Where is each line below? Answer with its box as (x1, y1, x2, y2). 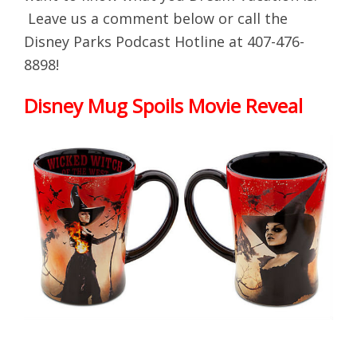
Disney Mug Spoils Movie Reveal (24, 92, 303, 119)
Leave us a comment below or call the (24, 8, 288, 28)
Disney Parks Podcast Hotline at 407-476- (24, 31, 304, 51)
